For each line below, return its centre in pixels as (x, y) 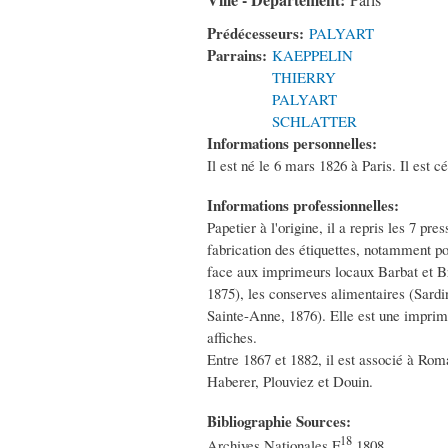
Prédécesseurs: (258, 33)
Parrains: (239, 55)
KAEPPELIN (312, 55)
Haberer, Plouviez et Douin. (290, 381)
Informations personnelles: (294, 143)
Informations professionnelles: (305, 205)
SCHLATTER (314, 121)
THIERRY (304, 77)
